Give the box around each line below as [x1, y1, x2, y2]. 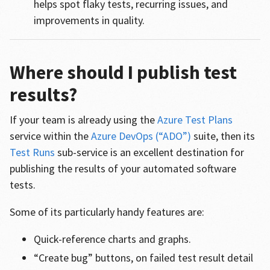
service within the [9, 128, 91, 143]
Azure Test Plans [157, 112, 233, 127]
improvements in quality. [33, 13, 147, 27]
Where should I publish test [9, 60, 237, 84]
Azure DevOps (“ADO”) [90, 128, 191, 143]
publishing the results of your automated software [9, 161, 236, 175]
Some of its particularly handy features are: [9, 204, 207, 219]
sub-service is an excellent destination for [54, 145, 244, 159]
